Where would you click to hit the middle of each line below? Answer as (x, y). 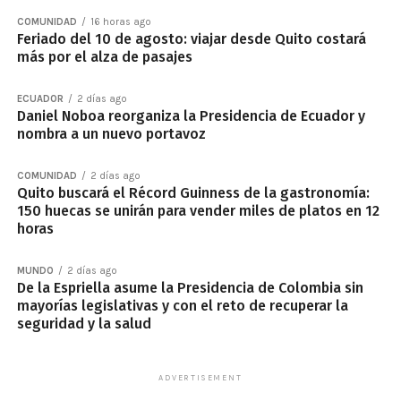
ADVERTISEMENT (200, 378)
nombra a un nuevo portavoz (111, 134)
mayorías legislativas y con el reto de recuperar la (182, 306)
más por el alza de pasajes (104, 57)
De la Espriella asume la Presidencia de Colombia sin (190, 288)
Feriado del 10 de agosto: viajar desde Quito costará (191, 39)
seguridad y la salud (84, 324)
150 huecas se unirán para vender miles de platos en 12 (198, 211)
